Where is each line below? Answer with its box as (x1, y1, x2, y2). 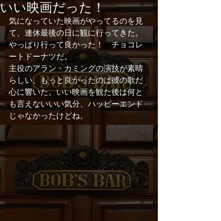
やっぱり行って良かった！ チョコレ (9, 40, 143, 49)
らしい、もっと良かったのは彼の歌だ (9, 76, 145, 84)
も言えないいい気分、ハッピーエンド (9, 100, 145, 108)
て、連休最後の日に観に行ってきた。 (9, 29, 145, 37)
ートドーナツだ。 (9, 52, 74, 61)
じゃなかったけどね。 (9, 111, 90, 120)
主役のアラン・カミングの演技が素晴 (9, 64, 143, 73)
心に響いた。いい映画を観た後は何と (9, 88, 143, 96)
